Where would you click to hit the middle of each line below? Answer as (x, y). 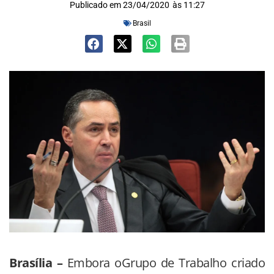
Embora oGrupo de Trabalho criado (166, 263)
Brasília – (38, 263)
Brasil (142, 23)
